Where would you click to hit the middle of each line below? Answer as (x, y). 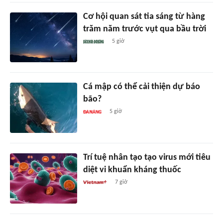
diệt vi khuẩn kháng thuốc (132, 170)
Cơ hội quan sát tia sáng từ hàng (144, 16)
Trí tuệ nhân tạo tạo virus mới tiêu (147, 158)
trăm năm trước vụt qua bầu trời (144, 29)
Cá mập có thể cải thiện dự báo (141, 87)
